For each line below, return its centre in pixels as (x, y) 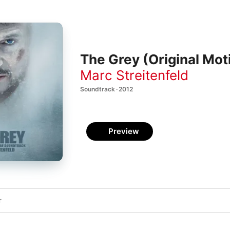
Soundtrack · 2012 (107, 89)
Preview (124, 131)
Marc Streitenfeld (134, 75)
